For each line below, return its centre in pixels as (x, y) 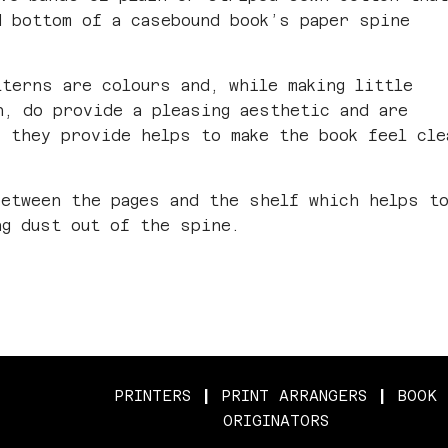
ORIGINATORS (275, 420)
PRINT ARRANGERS (294, 395)
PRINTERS (153, 395)
